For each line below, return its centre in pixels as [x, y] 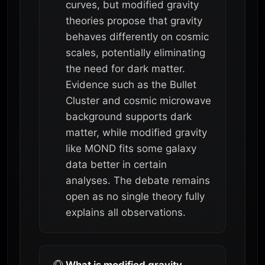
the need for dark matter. [125, 68]
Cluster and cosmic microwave [138, 100]
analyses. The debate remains [138, 180]
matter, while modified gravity [136, 132]
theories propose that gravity [134, 20]
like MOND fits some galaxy [131, 148]
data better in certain [116, 164]
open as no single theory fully [135, 196]
